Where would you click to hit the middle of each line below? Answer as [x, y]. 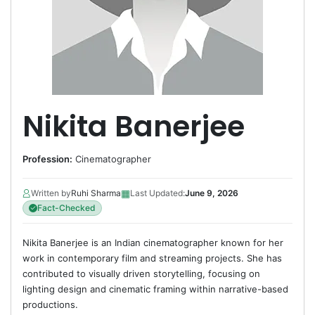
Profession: [47, 159]
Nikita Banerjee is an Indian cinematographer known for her [153, 243]
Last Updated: [157, 193]
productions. [50, 305]
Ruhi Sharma [96, 193]
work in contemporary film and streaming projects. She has [152, 258]
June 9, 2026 [212, 193]
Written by [51, 193]
